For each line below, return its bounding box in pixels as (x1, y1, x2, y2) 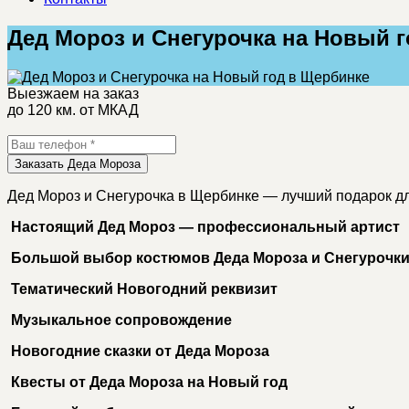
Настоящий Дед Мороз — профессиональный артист (7, 218, 400, 235)
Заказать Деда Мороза (15, 156, 141, 171)
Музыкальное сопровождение (7, 311, 232, 328)
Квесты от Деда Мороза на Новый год (7, 373, 288, 390)
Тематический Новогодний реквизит (7, 280, 278, 297)
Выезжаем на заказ (7, 85, 139, 101)
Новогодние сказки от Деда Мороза (7, 342, 269, 359)
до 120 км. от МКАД (7, 101, 139, 118)
